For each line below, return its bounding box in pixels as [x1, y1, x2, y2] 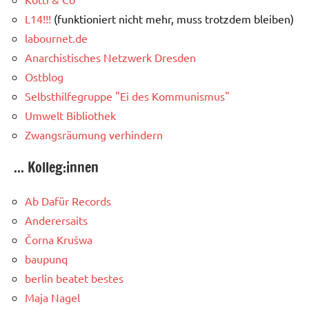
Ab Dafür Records [25, 193, 111, 208]
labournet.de [25, 30, 88, 45]
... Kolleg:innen [14, 157, 99, 177]
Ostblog [25, 69, 63, 83]
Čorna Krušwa [25, 232, 92, 246]
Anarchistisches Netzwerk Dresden [25, 50, 196, 64]
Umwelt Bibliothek [25, 108, 116, 122]
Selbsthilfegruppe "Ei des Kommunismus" [25, 88, 230, 103]
